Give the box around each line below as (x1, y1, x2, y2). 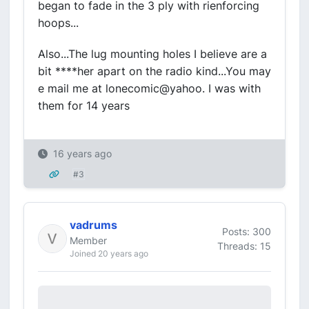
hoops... (38, 16, 79, 30)
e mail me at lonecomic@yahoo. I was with (38, 81, 261, 95)
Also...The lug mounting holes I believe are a (38, 47, 267, 61)
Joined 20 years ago (70, 248, 148, 259)
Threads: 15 (217, 239, 271, 252)
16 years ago (53, 148, 112, 159)
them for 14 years (38, 99, 130, 112)
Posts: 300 (222, 225, 271, 237)
